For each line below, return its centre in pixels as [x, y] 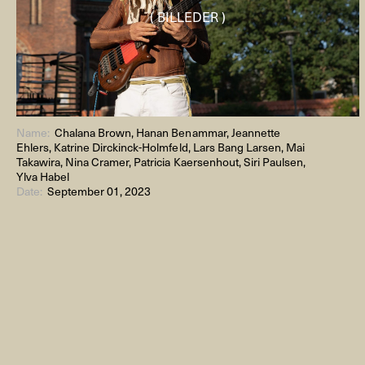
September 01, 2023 [99, 191]
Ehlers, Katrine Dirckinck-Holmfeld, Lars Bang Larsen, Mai [161, 147]
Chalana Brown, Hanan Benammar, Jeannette [167, 133]
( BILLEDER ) [188, 16]
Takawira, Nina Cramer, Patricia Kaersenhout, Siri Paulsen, [161, 162]
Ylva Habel [43, 177]
